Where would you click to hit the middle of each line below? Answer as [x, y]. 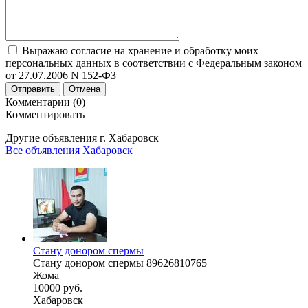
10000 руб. [58, 287]
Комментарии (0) [45, 102]
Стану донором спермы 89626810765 [120, 263]
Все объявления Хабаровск [69, 150]
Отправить [33, 89]
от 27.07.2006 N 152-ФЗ [61, 75]
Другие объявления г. [57, 137]
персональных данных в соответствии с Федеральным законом [154, 63]
